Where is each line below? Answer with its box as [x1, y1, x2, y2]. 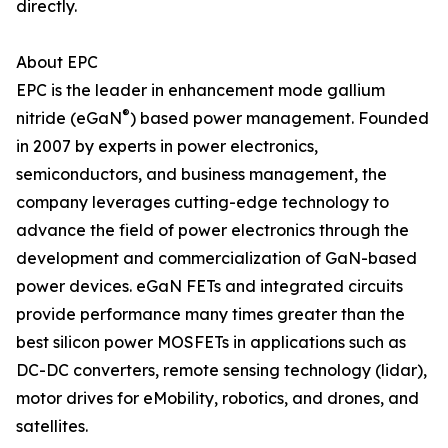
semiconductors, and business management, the [16, 164, 387, 185]
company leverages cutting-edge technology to [16, 192, 389, 213]
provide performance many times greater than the [16, 304, 405, 325]
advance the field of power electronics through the [16, 220, 409, 241]
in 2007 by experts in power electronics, [16, 136, 318, 157]
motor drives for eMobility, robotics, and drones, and [16, 388, 419, 409]
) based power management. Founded [130, 108, 429, 129]
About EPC [16, 52, 98, 73]
